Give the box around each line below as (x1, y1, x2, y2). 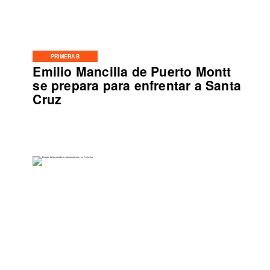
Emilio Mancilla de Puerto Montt (33, 61, 231, 80)
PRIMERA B (51, 52, 80, 60)
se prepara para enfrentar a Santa (33, 75, 241, 94)
